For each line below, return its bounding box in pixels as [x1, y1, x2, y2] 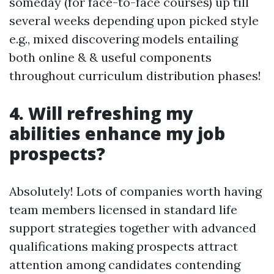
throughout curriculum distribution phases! [9, 68, 261, 84]
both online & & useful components [9, 50, 212, 65]
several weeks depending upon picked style [9, 13, 259, 29]
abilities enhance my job [9, 122, 225, 146]
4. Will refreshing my [9, 102, 193, 125]
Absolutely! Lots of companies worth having [9, 183, 262, 199]
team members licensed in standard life [9, 202, 237, 218]
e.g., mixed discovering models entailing [9, 31, 238, 47]
